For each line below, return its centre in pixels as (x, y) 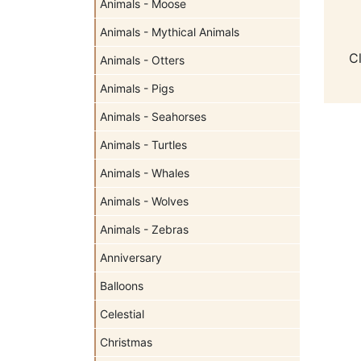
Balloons (122, 286)
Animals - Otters (142, 60)
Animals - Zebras (144, 229)
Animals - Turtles (143, 145)
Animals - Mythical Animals (170, 32)
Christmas (126, 342)
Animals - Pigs (137, 88)
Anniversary (131, 257)
